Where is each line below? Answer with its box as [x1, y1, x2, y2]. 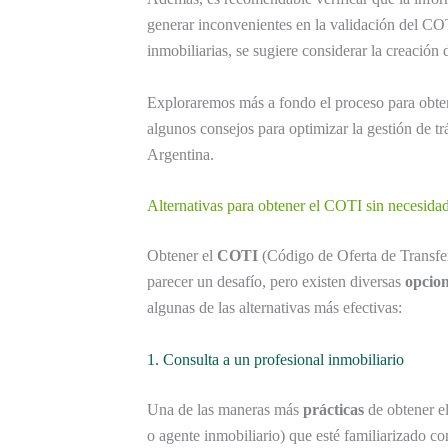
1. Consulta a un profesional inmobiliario [147, 351, 404, 369]
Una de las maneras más [147, 401, 303, 419]
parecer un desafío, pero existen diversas [147, 273, 405, 291]
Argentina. [147, 145, 214, 163]
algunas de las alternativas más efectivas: [147, 299, 402, 317]
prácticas [303, 401, 364, 419]
